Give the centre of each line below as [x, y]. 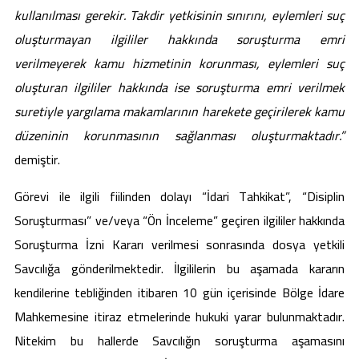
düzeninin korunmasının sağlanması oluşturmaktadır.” [179, 135]
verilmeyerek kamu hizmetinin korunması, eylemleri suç [179, 63]
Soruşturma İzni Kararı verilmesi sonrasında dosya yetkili [179, 244]
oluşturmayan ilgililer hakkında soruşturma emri [179, 39]
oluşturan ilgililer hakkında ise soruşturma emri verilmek [179, 87]
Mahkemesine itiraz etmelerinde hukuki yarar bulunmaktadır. [179, 317]
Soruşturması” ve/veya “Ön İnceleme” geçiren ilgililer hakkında [179, 220]
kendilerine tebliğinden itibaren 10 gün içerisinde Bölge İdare [179, 292]
